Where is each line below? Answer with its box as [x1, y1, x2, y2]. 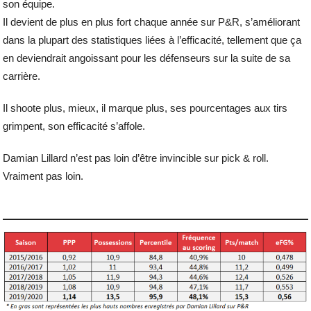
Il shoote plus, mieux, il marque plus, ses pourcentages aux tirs [3, 102, 288, 115]
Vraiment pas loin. [3, 170, 84, 183]
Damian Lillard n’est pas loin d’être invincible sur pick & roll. [3, 152, 269, 165]
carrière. [3, 70, 41, 83]
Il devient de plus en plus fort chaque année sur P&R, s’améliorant [3, 16, 301, 28]
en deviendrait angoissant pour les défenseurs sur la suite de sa [3, 52, 291, 65]
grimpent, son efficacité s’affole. [3, 120, 146, 133]
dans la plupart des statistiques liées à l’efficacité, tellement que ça [3, 34, 302, 47]
